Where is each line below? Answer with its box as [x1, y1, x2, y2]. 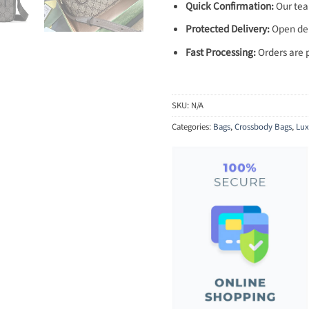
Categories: [172, 121, 213, 134]
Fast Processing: [185, 44, 256, 60]
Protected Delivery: [185, 21, 270, 37]
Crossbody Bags [235, 121, 292, 134]
